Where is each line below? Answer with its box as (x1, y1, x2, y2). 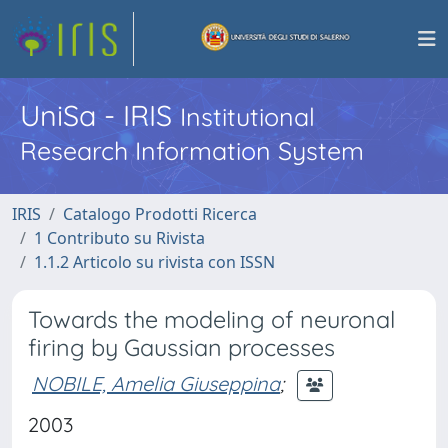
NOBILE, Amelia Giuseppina (32, 370, 280, 396)
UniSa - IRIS (20, 97, 180, 133)
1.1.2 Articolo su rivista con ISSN (34, 251, 275, 273)
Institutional (180, 101, 315, 132)
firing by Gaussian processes (28, 333, 335, 362)
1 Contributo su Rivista (34, 227, 205, 249)
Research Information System (20, 135, 364, 166)
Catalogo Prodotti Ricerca (63, 203, 257, 225)
